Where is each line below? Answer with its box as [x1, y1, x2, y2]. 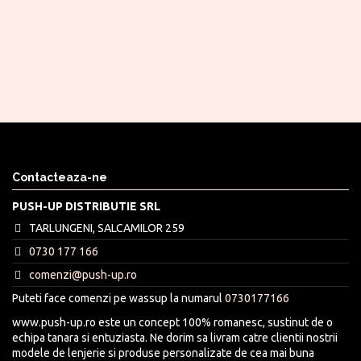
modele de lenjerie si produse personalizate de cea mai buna [12, 346, 314, 359]
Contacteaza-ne [12, 170, 107, 184]
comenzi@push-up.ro [29, 268, 138, 282]
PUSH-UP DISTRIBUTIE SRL [12, 199, 160, 213]
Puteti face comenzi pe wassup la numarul [12, 291, 225, 305]
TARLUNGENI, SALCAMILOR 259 [29, 221, 185, 234]
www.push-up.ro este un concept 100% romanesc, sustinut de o [12, 315, 333, 329]
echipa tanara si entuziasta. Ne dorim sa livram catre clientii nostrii [12, 330, 338, 344]
